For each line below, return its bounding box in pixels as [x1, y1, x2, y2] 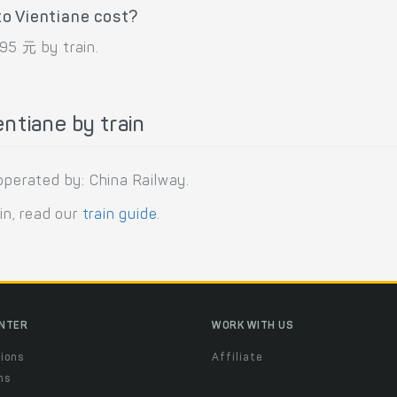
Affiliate [212, 353, 262, 364]
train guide [82, 208, 158, 223]
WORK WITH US [212, 321, 293, 332]
